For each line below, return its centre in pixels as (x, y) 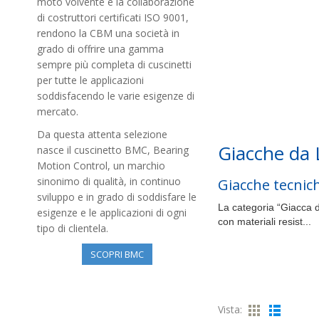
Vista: (230, 309)
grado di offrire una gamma (100, 49)
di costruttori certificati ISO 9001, (113, 18)
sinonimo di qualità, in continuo (109, 182)
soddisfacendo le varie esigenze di (116, 96)
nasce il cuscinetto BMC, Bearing (113, 150)
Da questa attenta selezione (102, 135)
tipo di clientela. (73, 229)
